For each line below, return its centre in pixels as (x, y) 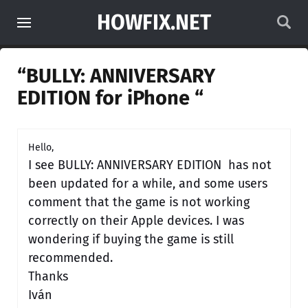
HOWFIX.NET (154, 23)
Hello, (41, 147)
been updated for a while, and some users (148, 184)
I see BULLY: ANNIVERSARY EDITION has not (150, 165)
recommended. (70, 258)
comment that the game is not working (139, 202)
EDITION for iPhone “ (110, 98)
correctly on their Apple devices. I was (136, 221)
